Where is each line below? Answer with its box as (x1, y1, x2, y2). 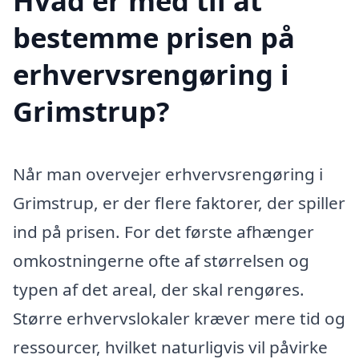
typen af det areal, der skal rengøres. (13, 278, 305, 301)
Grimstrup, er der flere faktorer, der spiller (13, 192, 345, 215)
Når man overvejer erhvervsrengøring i (13, 163, 323, 186)
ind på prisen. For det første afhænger (13, 220, 314, 244)
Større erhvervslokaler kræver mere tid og (13, 307, 345, 330)
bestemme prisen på (13, 18, 295, 57)
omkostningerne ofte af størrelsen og (13, 249, 309, 272)
